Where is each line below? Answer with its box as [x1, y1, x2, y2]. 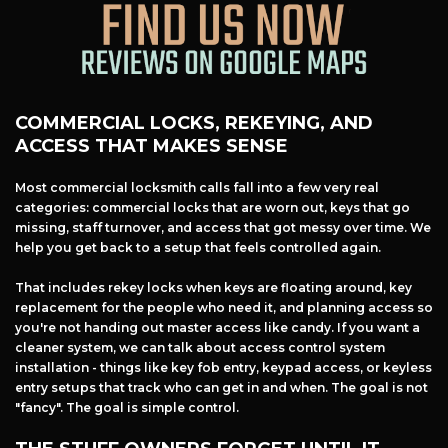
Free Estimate [158, 422, 290, 444]
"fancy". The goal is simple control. [15, 400, 239, 416]
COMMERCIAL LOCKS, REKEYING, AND [15, 112, 373, 135]
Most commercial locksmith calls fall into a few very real [15, 180, 379, 196]
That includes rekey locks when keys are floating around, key [15, 280, 412, 296]
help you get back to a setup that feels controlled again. [15, 240, 381, 256]
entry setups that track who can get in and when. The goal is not [15, 380, 428, 396]
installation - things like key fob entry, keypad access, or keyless [15, 360, 432, 376]
